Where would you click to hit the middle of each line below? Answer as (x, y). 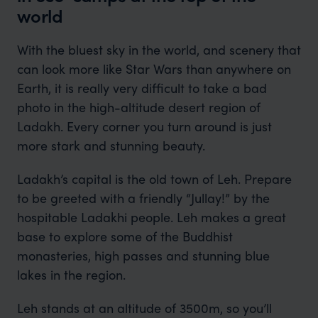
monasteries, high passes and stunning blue (143, 255)
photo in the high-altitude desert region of (138, 107)
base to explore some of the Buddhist (125, 236)
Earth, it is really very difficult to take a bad (142, 88)
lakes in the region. (71, 274)
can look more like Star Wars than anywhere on (154, 68)
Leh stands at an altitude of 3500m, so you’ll (144, 308)
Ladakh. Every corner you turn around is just (144, 126)
